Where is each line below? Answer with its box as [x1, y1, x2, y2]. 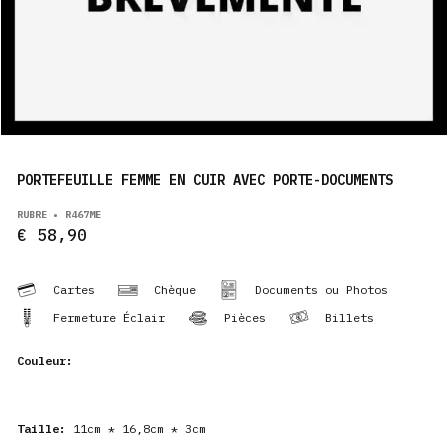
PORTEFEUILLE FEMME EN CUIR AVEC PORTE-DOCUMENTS [17, 171, 393, 189]
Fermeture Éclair [53, 310, 165, 325]
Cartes [53, 282, 95, 297]
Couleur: [17, 353, 73, 368]
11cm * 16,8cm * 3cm [66, 421, 206, 436]
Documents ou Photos [255, 282, 388, 297]
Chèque [154, 282, 196, 297]
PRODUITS [57, 26, 120, 41]
